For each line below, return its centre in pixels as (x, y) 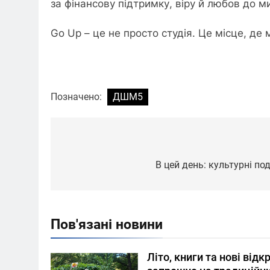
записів (88, 168)
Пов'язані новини (107, 224)
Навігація (94, 146)
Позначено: (77, 97)
